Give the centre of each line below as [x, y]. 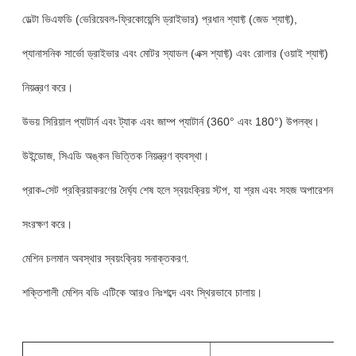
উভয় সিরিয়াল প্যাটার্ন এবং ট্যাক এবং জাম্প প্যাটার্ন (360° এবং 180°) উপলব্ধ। [170, 121]
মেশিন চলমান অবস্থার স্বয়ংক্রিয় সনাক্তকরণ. [105, 258]
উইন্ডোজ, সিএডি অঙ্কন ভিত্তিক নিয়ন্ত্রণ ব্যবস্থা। [115, 155]
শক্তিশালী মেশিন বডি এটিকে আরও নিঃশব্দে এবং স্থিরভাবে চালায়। [142, 292]
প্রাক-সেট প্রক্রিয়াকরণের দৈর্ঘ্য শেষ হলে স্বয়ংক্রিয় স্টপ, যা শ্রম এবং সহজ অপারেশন [177, 190]
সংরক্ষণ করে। [47, 224]
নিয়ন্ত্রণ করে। [47, 87]
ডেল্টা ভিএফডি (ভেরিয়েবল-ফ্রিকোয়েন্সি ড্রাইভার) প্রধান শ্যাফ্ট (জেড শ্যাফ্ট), [159, 19]
